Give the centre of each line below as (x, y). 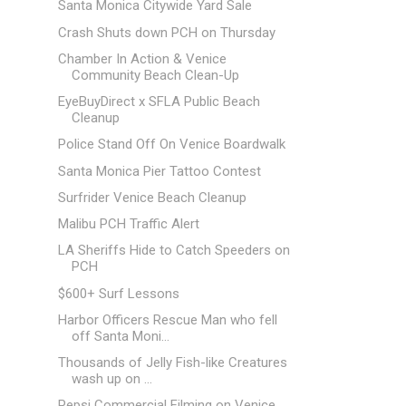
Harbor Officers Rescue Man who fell (167, 319)
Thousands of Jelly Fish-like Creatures (172, 362)
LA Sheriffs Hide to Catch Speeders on (174, 251)
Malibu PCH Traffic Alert (128, 224)
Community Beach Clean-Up (155, 75)
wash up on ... (111, 379)
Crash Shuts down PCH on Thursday (166, 32)
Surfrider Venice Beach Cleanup (152, 197)
